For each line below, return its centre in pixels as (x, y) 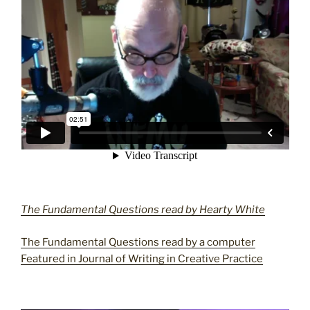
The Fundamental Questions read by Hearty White (143, 210)
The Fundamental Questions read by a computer (138, 242)
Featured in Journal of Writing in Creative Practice (142, 258)
